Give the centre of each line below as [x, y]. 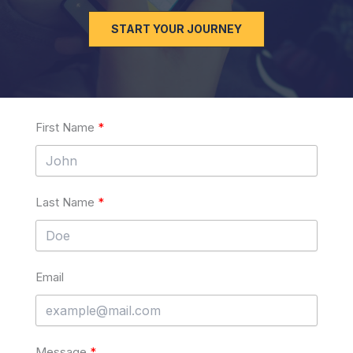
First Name [65, 128]
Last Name [65, 203]
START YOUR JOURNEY [176, 29]
